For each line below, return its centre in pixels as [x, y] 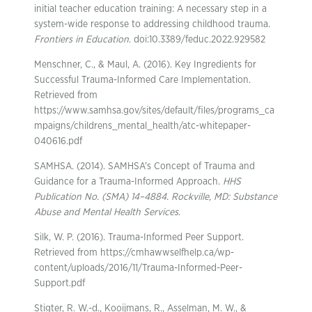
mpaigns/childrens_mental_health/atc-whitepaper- [142, 126]
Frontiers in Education [81, 40]
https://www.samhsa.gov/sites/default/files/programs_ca [154, 111]
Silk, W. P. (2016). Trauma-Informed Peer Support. [139, 237]
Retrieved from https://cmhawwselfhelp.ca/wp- [134, 253]
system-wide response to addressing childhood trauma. [152, 24]
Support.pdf [60, 283]
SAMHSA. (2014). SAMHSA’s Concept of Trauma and [145, 166]
